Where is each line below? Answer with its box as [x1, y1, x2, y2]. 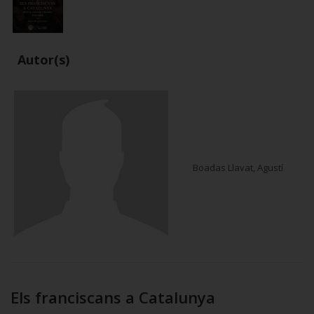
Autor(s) [18, 51, 69, 69]
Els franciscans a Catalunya [11, 287, 215, 308]
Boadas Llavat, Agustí [193, 161, 283, 175]
